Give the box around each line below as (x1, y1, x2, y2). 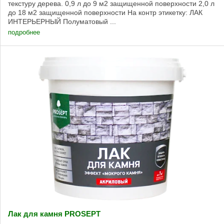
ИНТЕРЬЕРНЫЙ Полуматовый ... (8, 17, 116, 26)
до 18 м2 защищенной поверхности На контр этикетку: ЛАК (8, 8, 202, 17)
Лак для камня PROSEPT (8, 209, 100, 218)
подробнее (8, 28, 40, 36)
